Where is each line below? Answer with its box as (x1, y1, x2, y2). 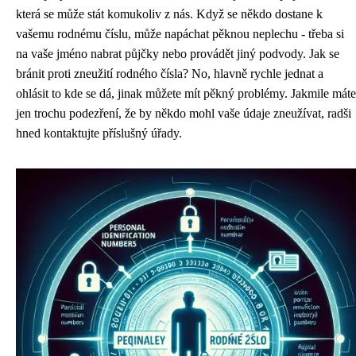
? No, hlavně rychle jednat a (183, 67, 323, 80)
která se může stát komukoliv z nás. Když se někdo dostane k (16, 7, 323, 21)
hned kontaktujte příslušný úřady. (16, 126, 182, 140)
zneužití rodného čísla (74, 67, 183, 80)
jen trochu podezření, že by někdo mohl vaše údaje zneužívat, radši (16, 106, 351, 120)
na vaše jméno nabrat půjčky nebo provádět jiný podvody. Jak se (16, 47, 339, 60)
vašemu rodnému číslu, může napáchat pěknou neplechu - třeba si (16, 27, 344, 41)
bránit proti (16, 67, 74, 80)
